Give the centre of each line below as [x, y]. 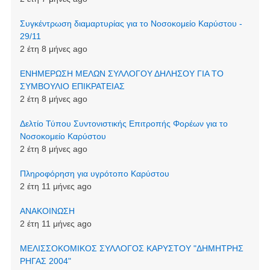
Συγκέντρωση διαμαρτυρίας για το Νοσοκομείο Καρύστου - [131, 23]
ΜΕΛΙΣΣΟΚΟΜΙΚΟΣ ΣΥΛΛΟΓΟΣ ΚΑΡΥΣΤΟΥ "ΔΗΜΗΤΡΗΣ [131, 248]
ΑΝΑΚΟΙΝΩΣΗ [47, 211]
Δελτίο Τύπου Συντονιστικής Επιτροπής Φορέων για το [124, 123]
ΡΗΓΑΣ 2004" [45, 261]
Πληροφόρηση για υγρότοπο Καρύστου [94, 173]
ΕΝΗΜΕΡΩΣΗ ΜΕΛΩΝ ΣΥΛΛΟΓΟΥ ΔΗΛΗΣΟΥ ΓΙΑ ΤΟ [121, 73]
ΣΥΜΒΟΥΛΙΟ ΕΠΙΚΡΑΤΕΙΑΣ [72, 86]
